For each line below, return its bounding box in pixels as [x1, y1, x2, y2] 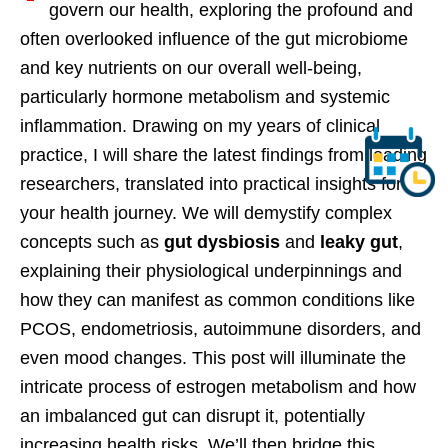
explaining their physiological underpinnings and [20, 261, 402, 282]
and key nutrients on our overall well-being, [20, 58, 362, 79]
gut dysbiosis [164, 232, 280, 253]
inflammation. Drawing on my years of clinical [20, 116, 380, 137]
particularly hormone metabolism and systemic [20, 87, 390, 108]
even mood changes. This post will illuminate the [20, 348, 406, 369]
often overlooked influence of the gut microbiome [20, 29, 408, 50]
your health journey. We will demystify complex [20, 203, 392, 224]
